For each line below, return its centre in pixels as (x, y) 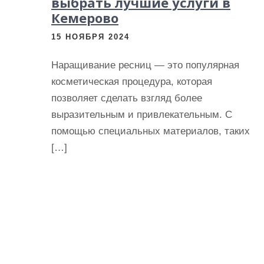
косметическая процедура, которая (132, 82)
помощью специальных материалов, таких (151, 131)
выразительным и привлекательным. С (142, 115)
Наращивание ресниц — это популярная (145, 65)
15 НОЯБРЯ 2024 (90, 37)
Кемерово (85, 18)
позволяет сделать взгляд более (127, 98)
